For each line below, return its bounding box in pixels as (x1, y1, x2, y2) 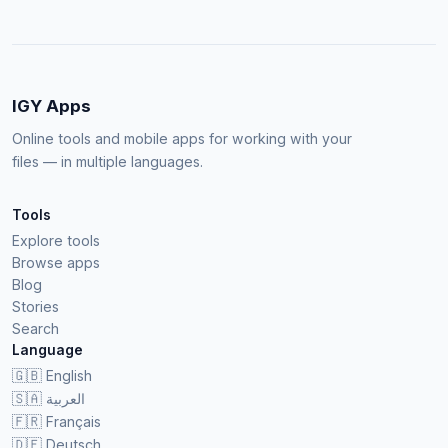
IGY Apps (12, 95, 91, 116)
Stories (12, 297, 59, 315)
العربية (46, 389, 85, 407)
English (46, 366, 92, 384)
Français (46, 412, 101, 430)
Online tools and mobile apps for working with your (12, 129, 352, 147)
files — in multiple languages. (12, 152, 203, 170)
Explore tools (12, 231, 100, 249)
